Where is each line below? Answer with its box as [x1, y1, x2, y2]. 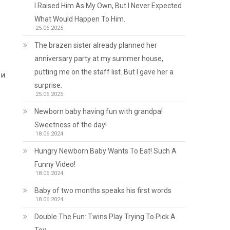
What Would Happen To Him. [34, 15, 126, 23]
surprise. [34, 81, 63, 89]
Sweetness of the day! [34, 121, 107, 129]
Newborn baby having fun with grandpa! [34, 107, 163, 116]
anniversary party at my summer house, [34, 54, 164, 63]
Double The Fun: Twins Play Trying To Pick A [34, 213, 176, 221]
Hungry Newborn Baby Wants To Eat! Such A [34, 147, 177, 155]
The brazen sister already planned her [34, 41, 158, 49]
